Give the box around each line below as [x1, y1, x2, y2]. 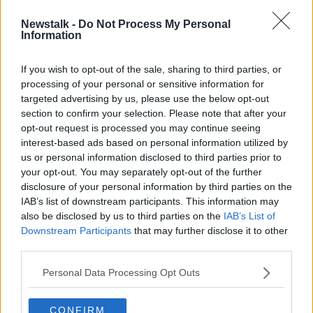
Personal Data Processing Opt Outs [43, 267, 200, 278]
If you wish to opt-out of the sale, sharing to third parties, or [21, 63, 282, 75]
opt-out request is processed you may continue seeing [21, 122, 261, 133]
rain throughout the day [92, 41, 230, 54]
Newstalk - [21, 17, 78, 30]
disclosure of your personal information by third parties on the [21, 180, 292, 192]
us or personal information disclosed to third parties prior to [21, 151, 282, 163]
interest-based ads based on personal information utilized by [21, 136, 288, 148]
